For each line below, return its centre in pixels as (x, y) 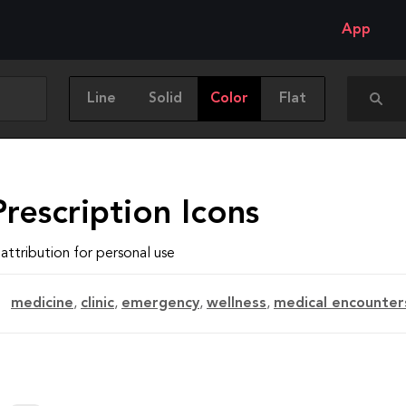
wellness (237, 304)
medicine (42, 304)
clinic (97, 304)
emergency (160, 304)
